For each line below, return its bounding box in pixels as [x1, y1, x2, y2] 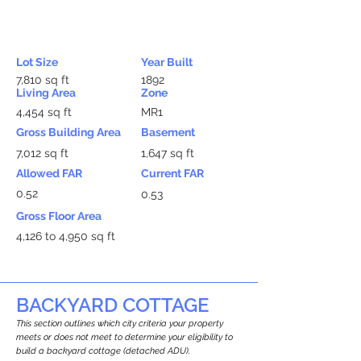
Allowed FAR [16, 167, 82, 180]
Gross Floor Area [16, 210, 102, 222]
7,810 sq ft [16, 73, 69, 86]
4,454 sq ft [16, 106, 72, 118]
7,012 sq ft [16, 147, 68, 160]
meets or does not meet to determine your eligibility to [16, 332, 233, 342]
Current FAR [141, 167, 204, 180]
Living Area [16, 86, 76, 99]
